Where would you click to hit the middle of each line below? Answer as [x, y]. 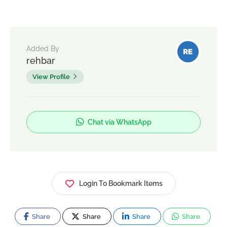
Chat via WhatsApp [119, 122]
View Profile [51, 77]
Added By [43, 48]
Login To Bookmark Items [121, 183]
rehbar [41, 60]
